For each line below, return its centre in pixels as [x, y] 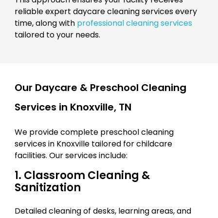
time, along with [46, 23]
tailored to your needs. [57, 35]
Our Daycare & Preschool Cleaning [100, 87]
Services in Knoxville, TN [73, 107]
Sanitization [48, 187]
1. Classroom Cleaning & [82, 175]
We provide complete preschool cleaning [94, 132]
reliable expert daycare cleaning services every [106, 11]
